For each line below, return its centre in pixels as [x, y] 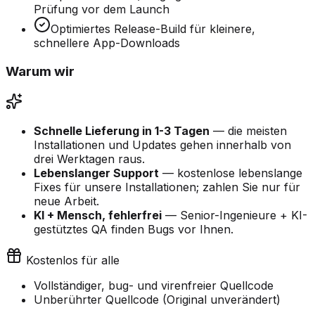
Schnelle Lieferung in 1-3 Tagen [122, 130]
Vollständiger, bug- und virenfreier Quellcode [154, 285]
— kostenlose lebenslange [231, 173]
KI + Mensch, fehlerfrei [98, 215]
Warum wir [40, 71]
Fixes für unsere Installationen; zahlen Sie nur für [167, 187]
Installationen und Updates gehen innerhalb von [162, 144]
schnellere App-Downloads [107, 43]
